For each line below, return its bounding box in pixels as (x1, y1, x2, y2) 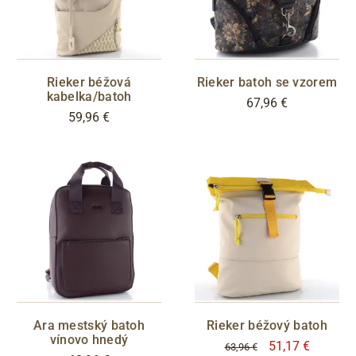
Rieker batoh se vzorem (196, 74, 338, 90)
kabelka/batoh (46, 88, 132, 104)
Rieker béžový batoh (207, 317, 327, 333)
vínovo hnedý (49, 331, 129, 347)
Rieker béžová (47, 74, 131, 90)
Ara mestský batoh (33, 317, 145, 333)
